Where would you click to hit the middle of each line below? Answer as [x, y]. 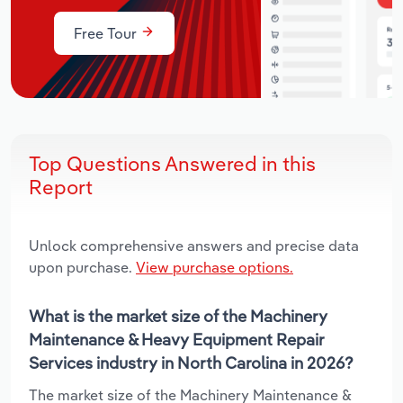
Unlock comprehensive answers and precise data [194, 245]
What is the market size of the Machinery [178, 316]
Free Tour [107, 33]
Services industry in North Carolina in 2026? [191, 363]
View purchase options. [215, 267]
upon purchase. [82, 267]
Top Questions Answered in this [172, 163]
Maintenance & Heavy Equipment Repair [177, 339]
